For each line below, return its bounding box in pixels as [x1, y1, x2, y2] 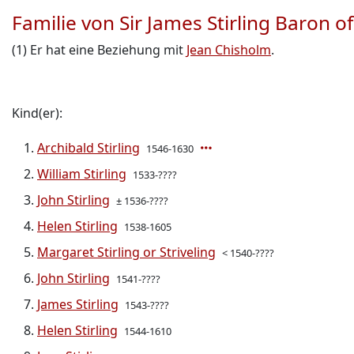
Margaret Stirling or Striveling [37, 243, 216, 261]
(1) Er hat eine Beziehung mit [12, 41, 186, 58]
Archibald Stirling [37, 139, 140, 156]
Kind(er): [12, 104, 62, 122]
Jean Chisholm [186, 41, 271, 58]
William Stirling [37, 165, 126, 183]
